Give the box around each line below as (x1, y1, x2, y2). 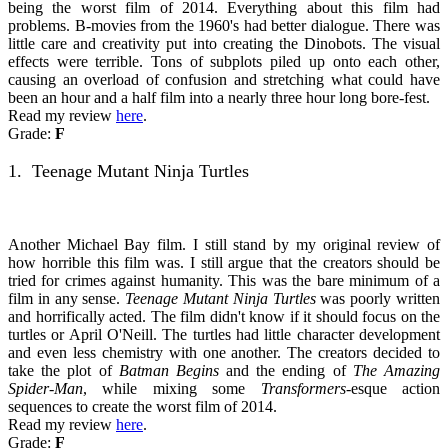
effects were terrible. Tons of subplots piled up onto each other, (8, 52, 440, 70)
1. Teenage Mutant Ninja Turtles (8, 160, 249, 181)
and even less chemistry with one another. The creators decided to (8, 343, 440, 361)
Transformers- (260, 379, 351, 397)
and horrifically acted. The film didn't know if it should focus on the (8, 307, 440, 325)
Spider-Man (8, 379, 83, 397)
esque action (350, 379, 441, 397)
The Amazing (352, 361, 441, 379)
